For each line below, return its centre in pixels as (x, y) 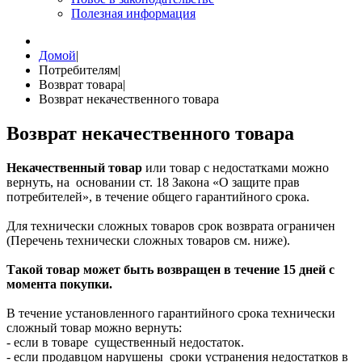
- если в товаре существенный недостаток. (125, 342)
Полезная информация (133, 13)
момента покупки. (59, 284)
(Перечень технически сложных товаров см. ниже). (148, 240)
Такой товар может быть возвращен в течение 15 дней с (170, 269)
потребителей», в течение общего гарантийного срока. (158, 196)
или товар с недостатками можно (236, 167)
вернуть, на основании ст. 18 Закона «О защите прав (153, 182)
